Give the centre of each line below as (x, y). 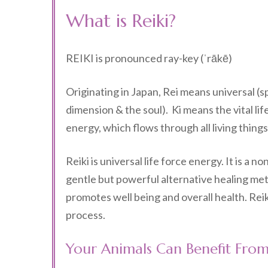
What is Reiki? (121, 21)
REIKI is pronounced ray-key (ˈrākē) (149, 58)
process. (86, 215)
